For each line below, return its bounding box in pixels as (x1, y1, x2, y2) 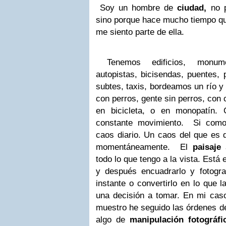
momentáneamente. (96, 142, 175, 152)
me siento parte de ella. (96, 27, 187, 37)
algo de (96, 215, 130, 224)
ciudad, (177, 3, 207, 13)
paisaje (192, 142, 221, 152)
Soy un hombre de (96, 3, 178, 13)
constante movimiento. (96, 118, 189, 128)
